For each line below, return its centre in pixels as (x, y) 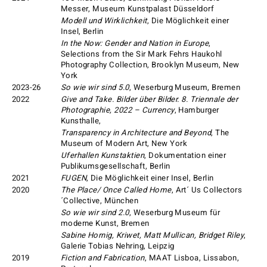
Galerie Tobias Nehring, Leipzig (117, 246)
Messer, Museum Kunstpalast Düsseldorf (137, 9)
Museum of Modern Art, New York (124, 144)
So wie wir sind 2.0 (95, 213)
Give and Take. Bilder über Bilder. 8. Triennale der (149, 100)
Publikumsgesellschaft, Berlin (115, 167)
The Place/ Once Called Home (116, 190)
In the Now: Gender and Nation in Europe (135, 44)
